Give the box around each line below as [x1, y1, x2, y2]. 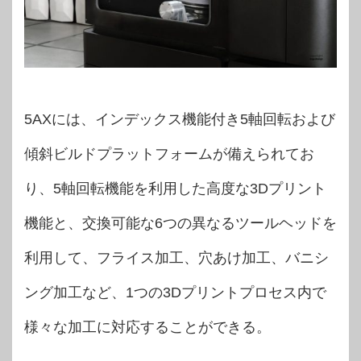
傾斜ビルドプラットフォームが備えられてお [24, 145, 314, 162]
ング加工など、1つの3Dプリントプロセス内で [24, 284, 326, 301]
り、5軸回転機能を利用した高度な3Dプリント [24, 180, 326, 197]
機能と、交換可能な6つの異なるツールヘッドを [24, 214, 337, 231]
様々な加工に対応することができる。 [24, 318, 271, 335]
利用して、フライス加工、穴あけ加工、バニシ [24, 249, 329, 266]
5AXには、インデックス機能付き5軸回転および [24, 110, 335, 127]
